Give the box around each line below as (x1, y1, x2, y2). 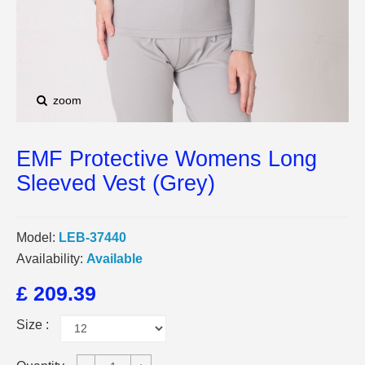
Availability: (16, 252, 83, 266)
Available (86, 252, 143, 266)
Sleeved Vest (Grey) (16, 170, 215, 196)
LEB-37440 (59, 231, 126, 244)
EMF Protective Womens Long (16, 146, 317, 172)
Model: (16, 231, 55, 244)
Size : (16, 318, 52, 332)
